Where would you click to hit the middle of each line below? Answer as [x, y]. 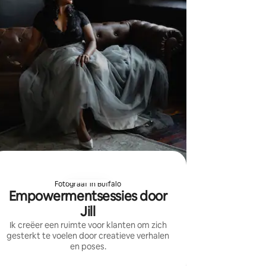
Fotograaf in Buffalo [88, 184]
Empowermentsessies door [88, 196]
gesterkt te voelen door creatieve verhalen [88, 235]
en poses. [88, 246]
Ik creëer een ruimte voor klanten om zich [88, 225]
